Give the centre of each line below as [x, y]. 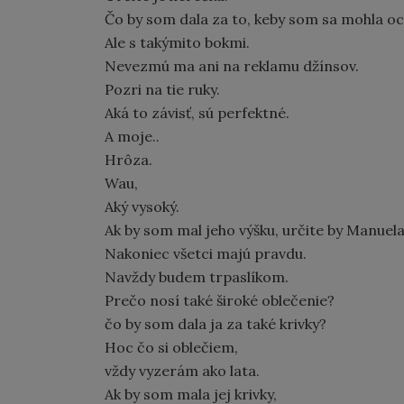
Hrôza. [129, 160]
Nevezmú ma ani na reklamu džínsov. [232, 66]
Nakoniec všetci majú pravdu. [206, 253]
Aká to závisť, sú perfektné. [197, 113]
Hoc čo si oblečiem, [171, 347]
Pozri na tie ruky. [162, 89]
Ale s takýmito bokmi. [177, 42]
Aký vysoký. [142, 207]
